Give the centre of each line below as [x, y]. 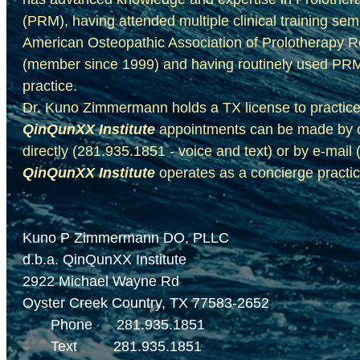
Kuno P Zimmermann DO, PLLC [126, 238]
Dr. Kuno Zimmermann [95, 108]
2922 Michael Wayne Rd [101, 281]
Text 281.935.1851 [112, 346]
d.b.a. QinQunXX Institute [104, 260]
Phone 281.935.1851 [114, 325]
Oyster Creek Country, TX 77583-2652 [146, 303]
